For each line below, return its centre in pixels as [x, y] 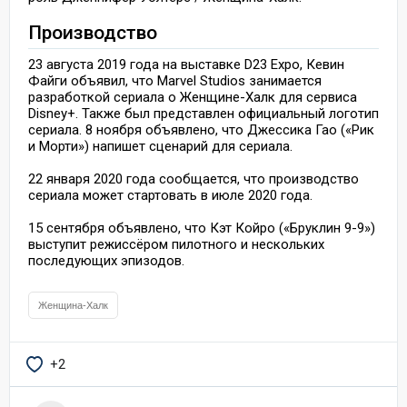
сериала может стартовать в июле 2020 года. [170, 196]
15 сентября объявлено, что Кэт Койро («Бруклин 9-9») [202, 228]
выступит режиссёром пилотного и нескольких [176, 245]
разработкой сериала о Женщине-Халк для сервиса [193, 98]
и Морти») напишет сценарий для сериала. [160, 147]
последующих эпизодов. [106, 261]
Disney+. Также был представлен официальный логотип [203, 114]
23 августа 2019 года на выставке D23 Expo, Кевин [186, 65]
